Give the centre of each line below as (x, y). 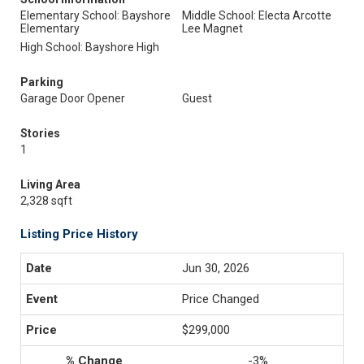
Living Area (50, 184)
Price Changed (221, 299)
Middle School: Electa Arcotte (257, 15)
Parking (42, 82)
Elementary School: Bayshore (95, 15)
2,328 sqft (46, 201)
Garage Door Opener (73, 98)
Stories (40, 133)
